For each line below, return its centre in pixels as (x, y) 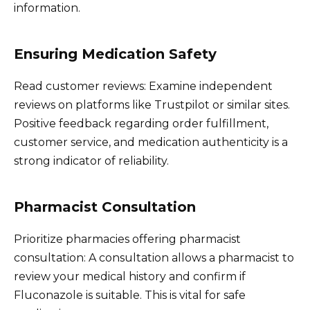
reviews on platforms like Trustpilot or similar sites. (152, 104)
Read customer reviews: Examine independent (143, 86)
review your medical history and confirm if (130, 276)
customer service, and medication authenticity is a (151, 142)
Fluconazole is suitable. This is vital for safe (130, 295)
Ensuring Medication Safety (115, 54)
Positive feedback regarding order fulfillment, (141, 123)
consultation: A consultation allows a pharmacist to (154, 257)
